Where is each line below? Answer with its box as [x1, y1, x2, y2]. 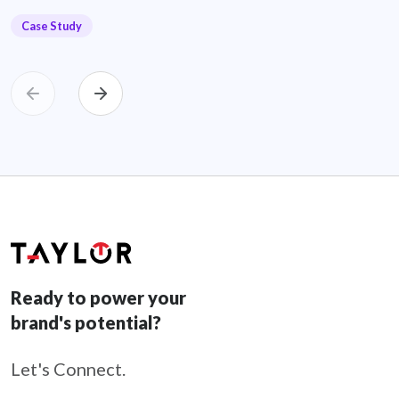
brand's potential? [11, 311, 161, 333]
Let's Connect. [11, 357, 126, 379]
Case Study [21, 19, 82, 34]
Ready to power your [11, 286, 186, 308]
